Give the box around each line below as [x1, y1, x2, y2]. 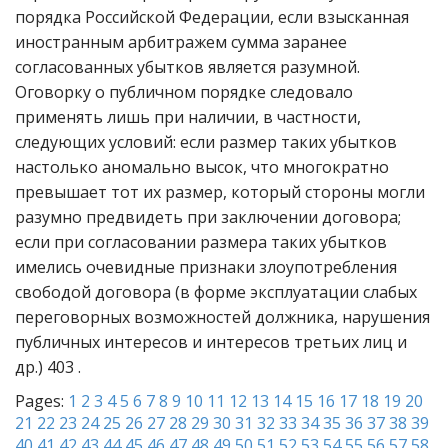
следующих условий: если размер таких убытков [15, 131, 397, 153]
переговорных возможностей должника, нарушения [15, 306, 430, 328]
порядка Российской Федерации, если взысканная [15, 6, 409, 28]
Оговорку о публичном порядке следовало [15, 81, 353, 103]
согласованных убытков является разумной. [15, 56, 360, 78]
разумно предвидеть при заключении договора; [15, 206, 401, 228]
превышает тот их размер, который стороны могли [15, 181, 425, 203]
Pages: [15, 390, 68, 412]
